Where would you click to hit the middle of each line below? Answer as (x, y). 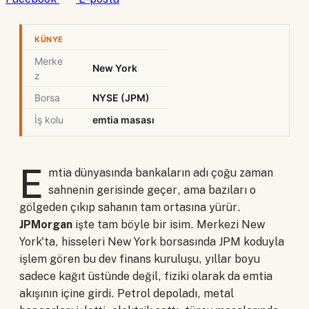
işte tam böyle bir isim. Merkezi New (169, 225)
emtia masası (123, 120)
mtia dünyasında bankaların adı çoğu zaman (161, 173)
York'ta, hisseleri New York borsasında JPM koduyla (152, 242)
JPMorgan (46, 225)
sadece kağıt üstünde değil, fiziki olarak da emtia (146, 277)
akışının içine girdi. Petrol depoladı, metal (127, 294)
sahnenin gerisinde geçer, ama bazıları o (152, 190)
